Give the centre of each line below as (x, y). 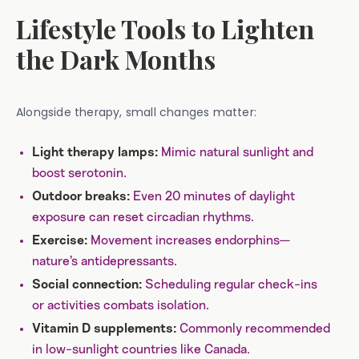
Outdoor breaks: (81, 197)
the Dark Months (116, 59)
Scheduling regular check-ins (230, 284)
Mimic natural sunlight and (236, 152)
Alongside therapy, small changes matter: (136, 112)
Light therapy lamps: (95, 153)
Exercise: (60, 241)
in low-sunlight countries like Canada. (141, 349)
